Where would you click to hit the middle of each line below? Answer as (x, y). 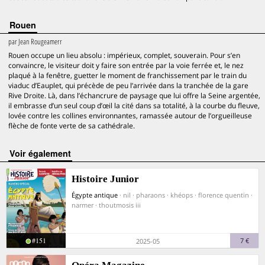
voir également (43, 153)
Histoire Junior (105, 179)
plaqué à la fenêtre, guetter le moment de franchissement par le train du (127, 75)
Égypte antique (95, 195)
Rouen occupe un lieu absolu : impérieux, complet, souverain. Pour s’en (124, 55)
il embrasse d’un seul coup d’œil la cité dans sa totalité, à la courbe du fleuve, (134, 106)
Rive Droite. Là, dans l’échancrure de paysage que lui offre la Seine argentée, (134, 96)
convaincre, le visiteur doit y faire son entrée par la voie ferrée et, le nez (126, 65)
